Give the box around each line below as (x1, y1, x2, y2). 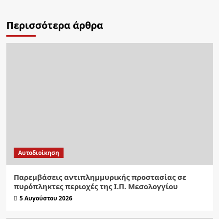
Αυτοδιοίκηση (18, 149, 59, 157)
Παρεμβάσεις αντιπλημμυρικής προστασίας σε (13, 172, 186, 182)
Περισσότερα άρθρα (6, 19, 103, 32)
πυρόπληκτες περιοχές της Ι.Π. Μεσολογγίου (13, 181, 178, 192)
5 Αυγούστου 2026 (19, 194, 72, 203)
